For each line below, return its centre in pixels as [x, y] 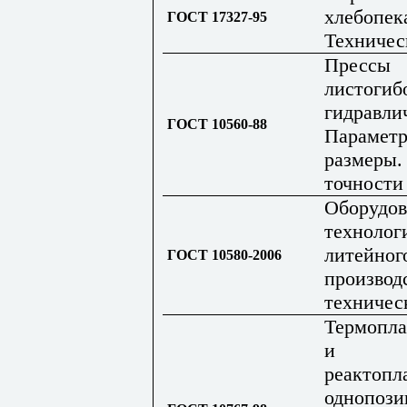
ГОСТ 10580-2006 [230, 254]
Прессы [357, 65]
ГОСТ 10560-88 [223, 124]
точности [364, 183]
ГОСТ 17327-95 [223, 16]
